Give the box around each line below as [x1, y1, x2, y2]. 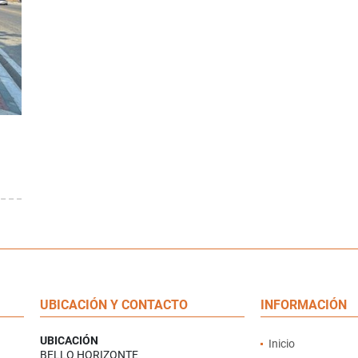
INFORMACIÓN [260, 297, 347, 312]
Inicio [268, 337, 295, 350]
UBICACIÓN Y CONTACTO [40, 297, 189, 312]
